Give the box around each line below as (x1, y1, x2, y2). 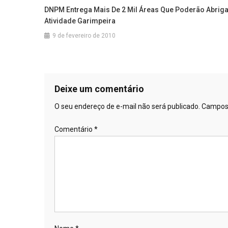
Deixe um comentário (54, 83, 144, 94)
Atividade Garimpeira (44, 16, 116, 25)
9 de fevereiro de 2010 (52, 32, 116, 39)
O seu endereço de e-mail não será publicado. (54, 102, 200, 110)
